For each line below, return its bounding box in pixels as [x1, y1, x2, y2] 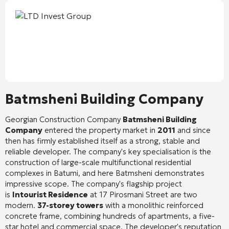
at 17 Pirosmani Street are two [88, 189, 197, 199]
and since [175, 125, 211, 135]
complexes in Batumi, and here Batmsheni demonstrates [5, 168, 204, 178]
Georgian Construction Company [5, 114, 123, 124]
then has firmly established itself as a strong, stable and [5, 135, 200, 146]
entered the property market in [42, 125, 157, 135]
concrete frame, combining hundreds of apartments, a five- [5, 211, 215, 221]
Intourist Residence [12, 189, 88, 199]
